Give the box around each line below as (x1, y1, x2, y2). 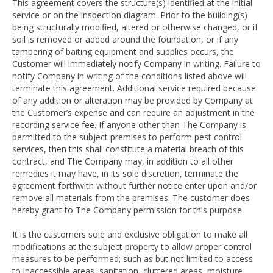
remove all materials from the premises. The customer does (12, 192, 250, 204)
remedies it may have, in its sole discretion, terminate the (12, 168, 238, 179)
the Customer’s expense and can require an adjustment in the (12, 107, 255, 118)
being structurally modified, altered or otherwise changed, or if (12, 21, 258, 33)
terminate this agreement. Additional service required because (12, 82, 256, 94)
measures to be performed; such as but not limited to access (12, 253, 253, 264)
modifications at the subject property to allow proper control (12, 241, 252, 252)
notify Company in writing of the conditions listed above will (12, 70, 247, 82)
